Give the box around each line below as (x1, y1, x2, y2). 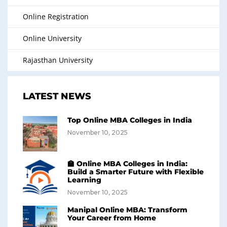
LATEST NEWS (23, 90, 91, 102)
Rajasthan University (23, 55, 93, 65)
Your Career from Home (67, 213, 156, 222)
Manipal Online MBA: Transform (67, 205, 187, 214)
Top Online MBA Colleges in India (67, 115, 192, 125)
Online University (23, 33, 82, 43)
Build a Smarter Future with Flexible (67, 167, 204, 176)
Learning (67, 175, 101, 184)
